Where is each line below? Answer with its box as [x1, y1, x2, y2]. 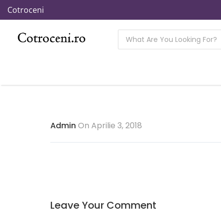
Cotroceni [7, 4, 44, 15]
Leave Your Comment [50, 198, 156, 212]
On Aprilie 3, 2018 [76, 120, 142, 131]
